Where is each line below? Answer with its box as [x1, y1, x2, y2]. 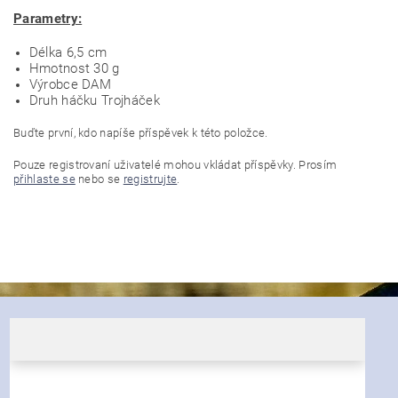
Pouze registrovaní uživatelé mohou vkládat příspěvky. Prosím [13, 158, 338, 172]
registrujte [123, 172, 178, 187]
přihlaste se [13, 172, 76, 187]
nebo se [75, 172, 123, 187]
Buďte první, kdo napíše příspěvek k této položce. [13, 126, 268, 140]
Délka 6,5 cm [28, 44, 107, 61]
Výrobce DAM [28, 76, 112, 93]
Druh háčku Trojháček [28, 92, 160, 109]
